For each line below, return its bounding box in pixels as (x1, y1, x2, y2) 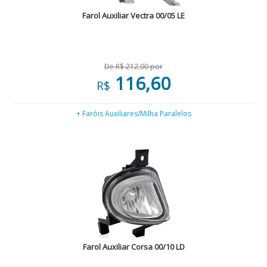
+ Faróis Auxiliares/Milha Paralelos (76, 108, 191, 119)
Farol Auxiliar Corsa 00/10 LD (82, 241, 185, 252)
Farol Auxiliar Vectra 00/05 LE (82, 10, 185, 21)
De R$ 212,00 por (104, 61, 163, 72)
